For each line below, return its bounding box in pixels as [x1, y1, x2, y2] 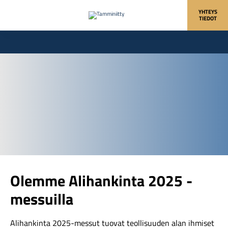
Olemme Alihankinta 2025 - [10, 169, 192, 192]
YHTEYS [198, 8, 217, 16]
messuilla [10, 187, 73, 211]
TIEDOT [198, 14, 217, 22]
